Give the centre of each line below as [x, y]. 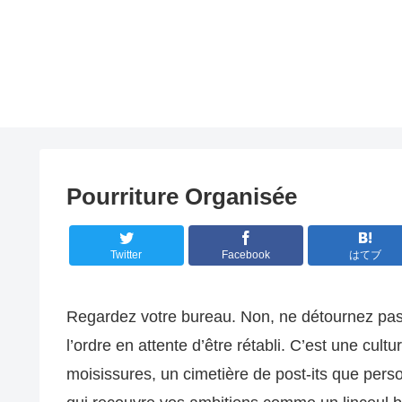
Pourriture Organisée [182, 196]
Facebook [245, 255]
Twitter [127, 255]
